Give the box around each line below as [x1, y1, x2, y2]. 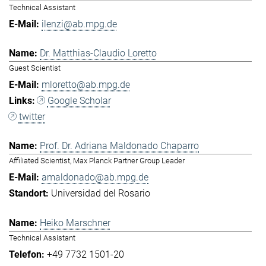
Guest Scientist [9, 64, 61, 73]
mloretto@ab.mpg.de [42, 79, 130, 91]
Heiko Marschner [40, 217, 110, 229]
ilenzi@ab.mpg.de [42, 18, 117, 30]
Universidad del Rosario [51, 188, 150, 199]
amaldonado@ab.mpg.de [42, 172, 148, 183]
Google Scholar [47, 95, 111, 107]
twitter [18, 111, 45, 123]
